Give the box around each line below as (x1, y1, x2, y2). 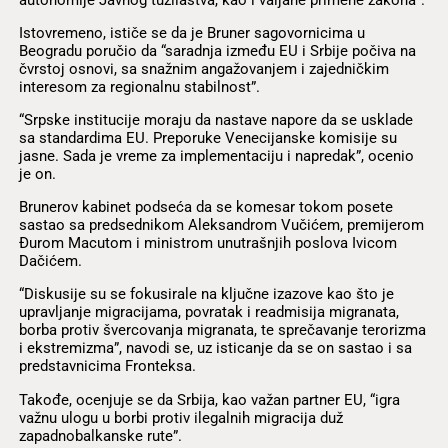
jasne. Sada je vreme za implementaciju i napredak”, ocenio (18, 146, 414, 165)
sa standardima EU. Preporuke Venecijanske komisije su (18, 128, 397, 147)
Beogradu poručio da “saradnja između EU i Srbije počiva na (18, 41, 416, 60)
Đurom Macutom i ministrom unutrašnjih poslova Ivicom (18, 234, 397, 253)
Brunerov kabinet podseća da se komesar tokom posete (18, 198, 393, 217)
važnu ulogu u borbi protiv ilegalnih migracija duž (18, 408, 343, 427)
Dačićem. (18, 252, 82, 271)
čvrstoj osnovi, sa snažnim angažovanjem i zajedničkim (18, 59, 389, 78)
